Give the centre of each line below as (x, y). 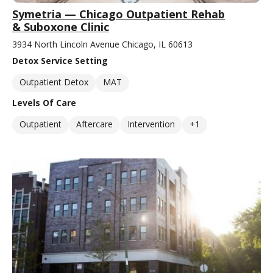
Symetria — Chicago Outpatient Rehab (119, 14)
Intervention (151, 124)
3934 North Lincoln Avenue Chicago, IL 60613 (102, 44)
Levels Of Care (44, 102)
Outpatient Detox (54, 82)
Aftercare (94, 124)
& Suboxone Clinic (61, 27)
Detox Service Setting (60, 60)
